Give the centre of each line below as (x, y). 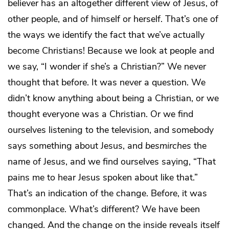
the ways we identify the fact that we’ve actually (106, 35)
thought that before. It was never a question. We (107, 83)
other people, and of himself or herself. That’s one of (113, 19)
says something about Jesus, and (76, 146)
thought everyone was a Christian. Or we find (100, 114)
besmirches (168, 146)
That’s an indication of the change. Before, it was (107, 193)
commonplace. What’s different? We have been (104, 209)
